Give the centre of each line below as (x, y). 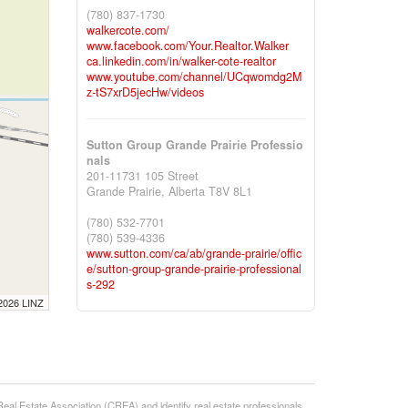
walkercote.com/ (127, 30)
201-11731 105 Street (142, 175)
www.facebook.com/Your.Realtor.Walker (187, 45)
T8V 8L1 (230, 191)
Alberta (186, 191)
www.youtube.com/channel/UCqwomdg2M (194, 76)
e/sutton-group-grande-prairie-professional (194, 268)
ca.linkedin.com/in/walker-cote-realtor (181, 61)
